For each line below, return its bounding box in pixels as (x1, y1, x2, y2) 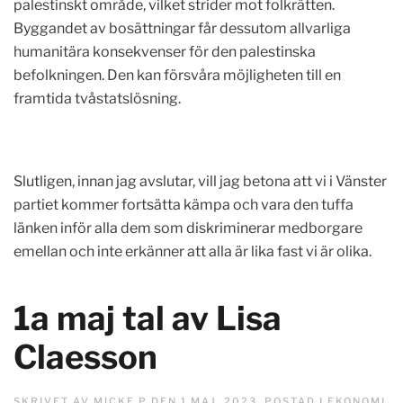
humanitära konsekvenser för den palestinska (13, 43, 316, 60)
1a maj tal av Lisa (13, 299, 282, 338)
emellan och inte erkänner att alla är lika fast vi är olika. (13, 243, 372, 260)
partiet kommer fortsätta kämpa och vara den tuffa (13, 196, 354, 213)
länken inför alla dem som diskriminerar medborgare (13, 219, 363, 237)
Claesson (13, 337, 157, 377)
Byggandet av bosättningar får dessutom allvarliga (13, 20, 351, 37)
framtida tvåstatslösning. (13, 90, 181, 107)
